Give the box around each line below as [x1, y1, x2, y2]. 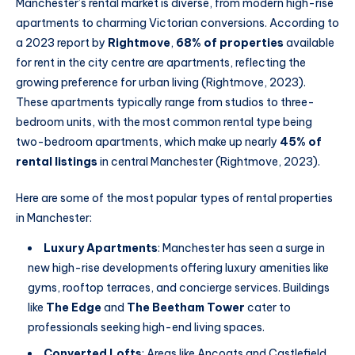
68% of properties [176, 35, 284, 50]
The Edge [46, 300, 101, 315]
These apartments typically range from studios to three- [16, 94, 315, 109]
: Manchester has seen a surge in [158, 240, 325, 255]
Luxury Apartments [44, 240, 158, 255]
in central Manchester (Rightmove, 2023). [97, 154, 320, 169]
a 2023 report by [16, 35, 108, 50]
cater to [245, 300, 291, 315]
